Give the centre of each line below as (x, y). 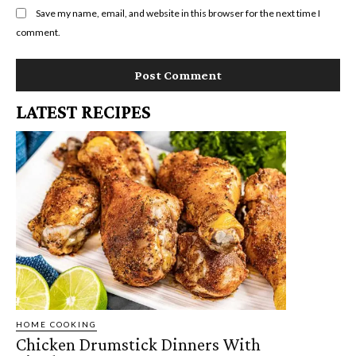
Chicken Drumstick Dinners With (138, 344)
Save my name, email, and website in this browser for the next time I (178, 13)
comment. (38, 33)
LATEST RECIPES (83, 112)
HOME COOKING (56, 324)
